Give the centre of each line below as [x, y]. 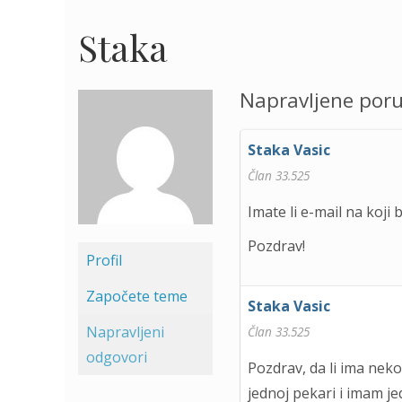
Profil [104, 260]
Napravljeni [125, 332]
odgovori [117, 357]
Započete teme [137, 296]
